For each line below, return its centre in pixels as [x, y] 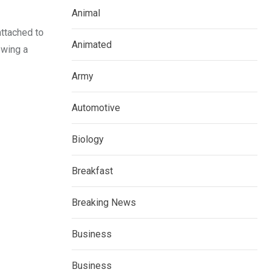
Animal [86, 13]
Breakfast [92, 171]
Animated [92, 45]
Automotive [96, 108]
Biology [88, 140]
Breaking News [104, 203]
